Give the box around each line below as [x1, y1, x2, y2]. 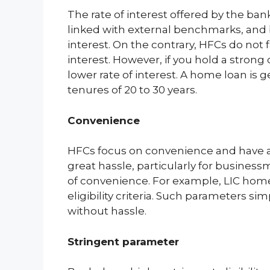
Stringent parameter [67, 235, 179, 248]
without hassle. [67, 205, 146, 217]
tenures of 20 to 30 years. [67, 84, 197, 96]
